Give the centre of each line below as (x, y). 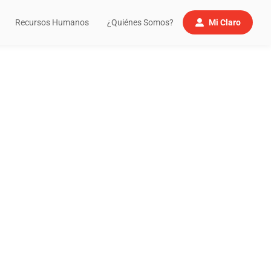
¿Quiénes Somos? (140, 22)
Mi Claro (225, 22)
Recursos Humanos (52, 22)
